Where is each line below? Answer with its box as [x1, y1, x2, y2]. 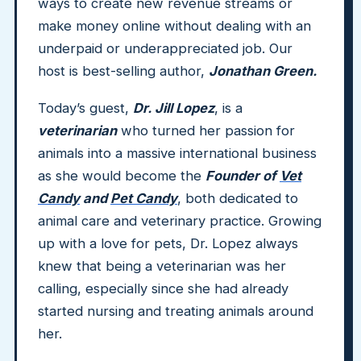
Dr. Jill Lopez [133, 100, 214, 116]
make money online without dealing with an [38, 18, 311, 34]
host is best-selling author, [38, 63, 209, 79]
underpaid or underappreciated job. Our [38, 40, 293, 56]
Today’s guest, [38, 100, 133, 116]
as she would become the [38, 168, 205, 184]
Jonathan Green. [209, 63, 317, 79]
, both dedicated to [177, 190, 298, 206]
